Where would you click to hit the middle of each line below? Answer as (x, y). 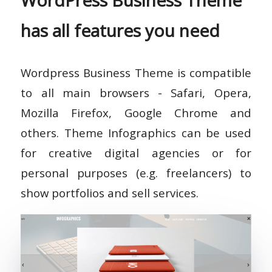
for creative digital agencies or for (136, 153)
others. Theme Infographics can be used (136, 133)
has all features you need (121, 31)
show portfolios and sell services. (110, 193)
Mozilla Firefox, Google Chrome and (136, 113)
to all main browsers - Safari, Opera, (136, 93)
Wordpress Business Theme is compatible (136, 73)
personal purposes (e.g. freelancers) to (136, 173)
